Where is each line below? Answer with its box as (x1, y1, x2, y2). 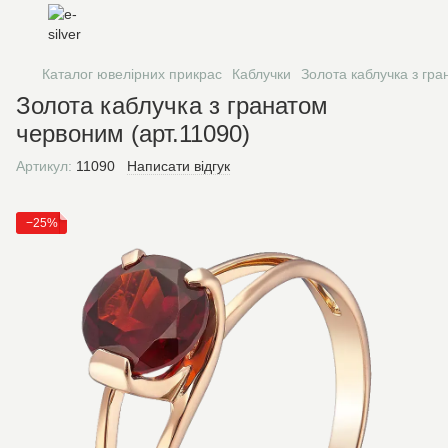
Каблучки (232, 66, 291, 82)
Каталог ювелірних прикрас (42, 66, 222, 82)
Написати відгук (127, 158, 230, 174)
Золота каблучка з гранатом (16, 92, 328, 119)
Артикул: (16, 158, 72, 174)
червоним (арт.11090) (16, 120, 250, 147)
